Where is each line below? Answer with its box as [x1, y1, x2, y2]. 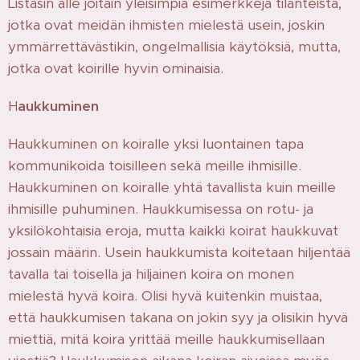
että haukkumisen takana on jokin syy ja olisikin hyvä [8, 308, 348, 326]
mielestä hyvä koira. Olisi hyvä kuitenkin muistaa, [8, 286, 322, 305]
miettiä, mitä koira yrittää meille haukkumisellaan [8, 329, 325, 348]
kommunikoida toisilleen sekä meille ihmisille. [8, 156, 301, 174]
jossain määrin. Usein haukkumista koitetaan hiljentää [8, 243, 350, 261]
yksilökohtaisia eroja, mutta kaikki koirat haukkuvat [8, 221, 338, 239]
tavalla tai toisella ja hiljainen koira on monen [8, 264, 294, 283]
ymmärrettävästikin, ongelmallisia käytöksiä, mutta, [8, 37, 341, 55]
